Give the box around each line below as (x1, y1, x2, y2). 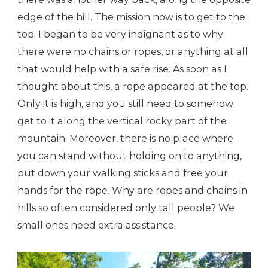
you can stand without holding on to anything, (17, 150, 242, 162)
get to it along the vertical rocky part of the (17, 115, 227, 127)
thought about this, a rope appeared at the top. (17, 81, 248, 93)
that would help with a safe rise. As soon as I (17, 63, 227, 75)
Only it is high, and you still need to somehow (17, 98, 233, 110)
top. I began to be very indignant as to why (17, 29, 223, 41)
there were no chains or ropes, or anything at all (17, 46, 248, 58)
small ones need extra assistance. (17, 220, 176, 232)
